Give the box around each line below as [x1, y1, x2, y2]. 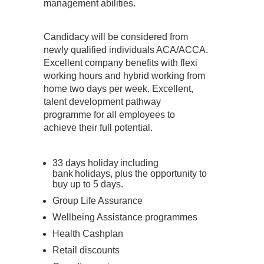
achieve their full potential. [44, 123, 153, 133]
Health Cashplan [52, 229, 123, 239]
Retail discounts [52, 245, 120, 255]
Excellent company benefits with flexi [44, 58, 197, 68]
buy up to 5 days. [52, 179, 123, 189]
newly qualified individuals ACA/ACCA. [44, 45, 208, 55]
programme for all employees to [44, 110, 175, 120]
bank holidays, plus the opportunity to [52, 169, 207, 179]
